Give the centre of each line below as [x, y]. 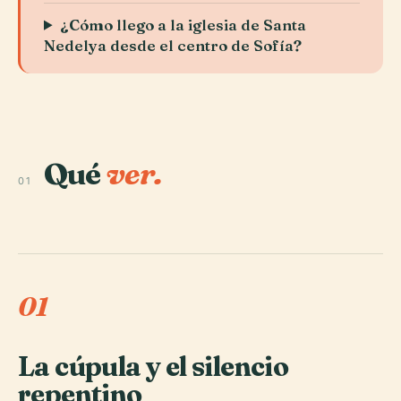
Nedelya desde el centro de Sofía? [173, 45]
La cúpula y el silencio [154, 366]
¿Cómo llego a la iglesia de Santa [183, 24]
